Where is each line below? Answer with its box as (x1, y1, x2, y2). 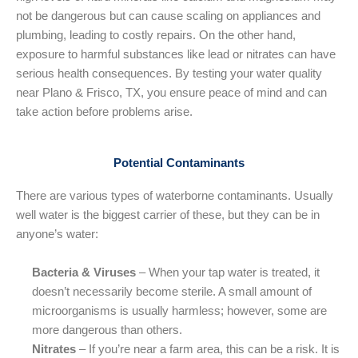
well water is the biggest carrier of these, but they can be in (16, 209, 320, 222)
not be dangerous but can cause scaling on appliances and (16, 9, 320, 22)
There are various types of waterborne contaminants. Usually (16, 189, 333, 203)
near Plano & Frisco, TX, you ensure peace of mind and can (16, 86, 327, 99)
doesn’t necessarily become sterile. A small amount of (32, 284, 312, 298)
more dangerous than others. (32, 323, 182, 336)
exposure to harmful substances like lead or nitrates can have (16, 47, 336, 61)
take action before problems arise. (16, 105, 193, 118)
